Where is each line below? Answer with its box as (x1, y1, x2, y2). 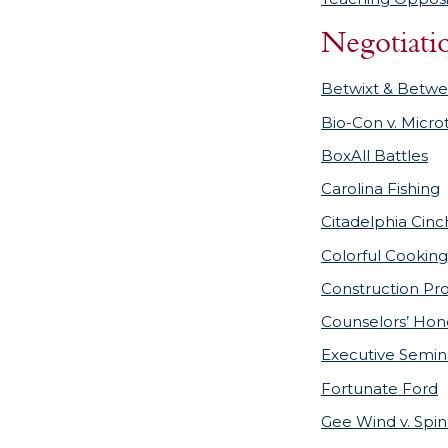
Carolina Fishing (321, 179, 440, 199)
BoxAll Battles (321, 145, 428, 165)
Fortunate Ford (321, 378, 438, 398)
